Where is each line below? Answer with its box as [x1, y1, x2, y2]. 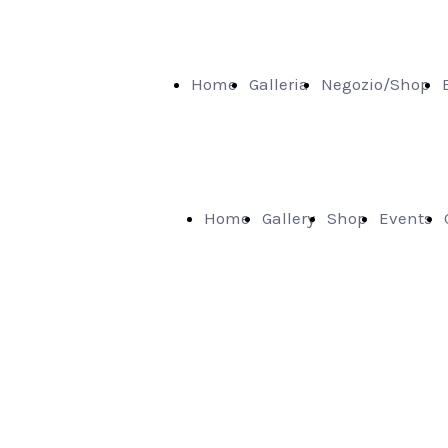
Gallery [262, 208, 315, 228]
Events [379, 208, 432, 228]
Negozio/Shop [321, 74, 430, 94]
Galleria [249, 74, 309, 94]
